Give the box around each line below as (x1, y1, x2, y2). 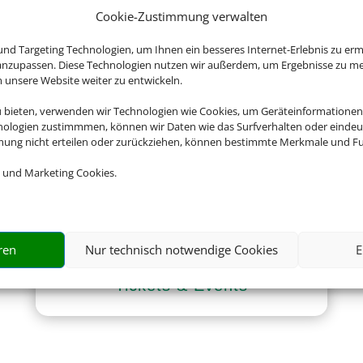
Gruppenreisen (122, 93, 241, 112)
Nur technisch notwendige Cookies (84, 241, 278, 258)
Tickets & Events (115, 275, 248, 294)
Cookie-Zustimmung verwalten (95, 7, 267, 24)
